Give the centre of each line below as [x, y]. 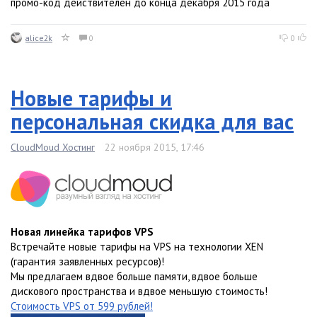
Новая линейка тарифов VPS [82, 232]
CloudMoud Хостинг [53, 148]
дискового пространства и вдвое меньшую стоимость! [139, 292]
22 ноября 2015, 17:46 [155, 148]
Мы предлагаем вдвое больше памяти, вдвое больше [134, 277]
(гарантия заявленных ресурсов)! [87, 262]
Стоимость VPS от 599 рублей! [82, 306]
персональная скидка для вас [152, 122]
